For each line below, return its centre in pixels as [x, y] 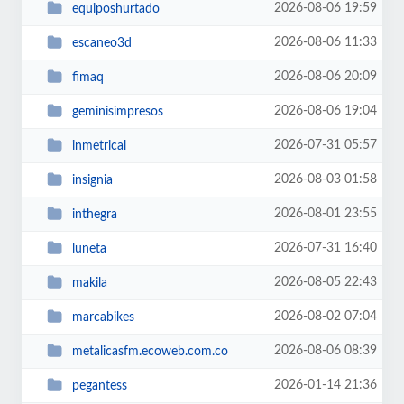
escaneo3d [101, 43]
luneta [89, 248]
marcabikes [103, 317]
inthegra [94, 214]
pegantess [99, 386]
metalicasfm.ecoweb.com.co [150, 351]
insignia [92, 180]
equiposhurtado [115, 9]
